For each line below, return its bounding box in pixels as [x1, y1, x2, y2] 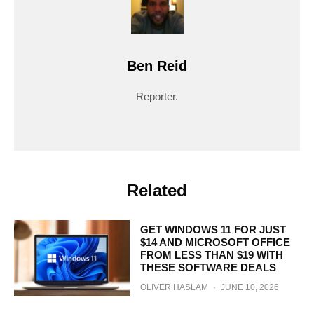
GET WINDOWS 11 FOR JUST [139, 224, 286, 236]
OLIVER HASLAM [139, 282, 208, 293]
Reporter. [136, 90, 178, 102]
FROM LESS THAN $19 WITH [139, 249, 283, 261]
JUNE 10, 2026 [220, 282, 279, 293]
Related [127, 180, 187, 200]
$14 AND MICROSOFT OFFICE [139, 236, 290, 249]
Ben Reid [127, 57, 187, 74]
